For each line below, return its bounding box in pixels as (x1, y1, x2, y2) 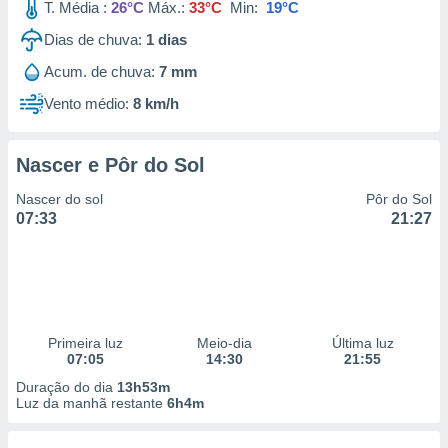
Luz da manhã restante (16, 395, 167, 411)
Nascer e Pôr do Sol (16, 154, 205, 176)
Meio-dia (196, 335, 252, 351)
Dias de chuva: (44, 31, 142, 48)
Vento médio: (44, 95, 129, 112)
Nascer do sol (16, 191, 103, 207)
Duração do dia (16, 379, 117, 395)
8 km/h (133, 95, 179, 112)
